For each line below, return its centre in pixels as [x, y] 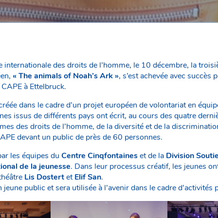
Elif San [88, 177]
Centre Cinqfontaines [100, 156]
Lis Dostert [44, 177]
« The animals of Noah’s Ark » [66, 76]
